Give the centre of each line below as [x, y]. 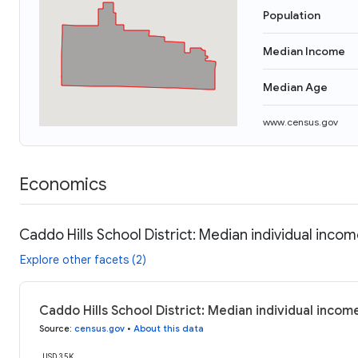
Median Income [304, 51]
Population [292, 15]
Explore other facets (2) [83, 259]
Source [54, 328]
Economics [63, 184]
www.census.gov [300, 122]
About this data [169, 328]
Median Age [295, 87]
